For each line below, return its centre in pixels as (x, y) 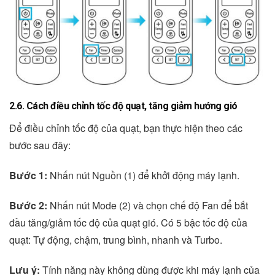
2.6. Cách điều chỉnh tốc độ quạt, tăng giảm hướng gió (123, 106)
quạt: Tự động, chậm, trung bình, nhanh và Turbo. (116, 239)
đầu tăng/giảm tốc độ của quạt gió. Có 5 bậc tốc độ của (128, 222)
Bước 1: (28, 175)
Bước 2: (28, 205)
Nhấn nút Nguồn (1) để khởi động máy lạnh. (143, 175)
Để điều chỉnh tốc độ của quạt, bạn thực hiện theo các (126, 128)
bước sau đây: (40, 145)
